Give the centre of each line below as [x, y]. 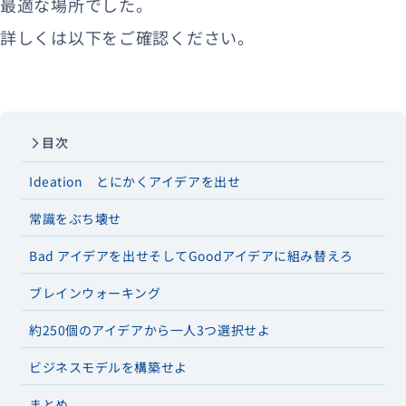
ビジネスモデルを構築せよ [108, 367]
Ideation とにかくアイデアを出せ [135, 182]
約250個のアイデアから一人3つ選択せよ [150, 330]
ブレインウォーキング [95, 293]
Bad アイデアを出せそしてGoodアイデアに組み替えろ [191, 256]
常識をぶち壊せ [75, 219]
